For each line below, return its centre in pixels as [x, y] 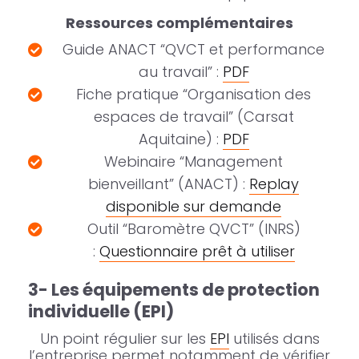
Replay [274, 184]
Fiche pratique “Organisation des [194, 95]
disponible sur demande [194, 207]
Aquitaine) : [180, 139]
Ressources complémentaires [179, 23]
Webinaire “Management [194, 162]
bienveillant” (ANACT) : [169, 184]
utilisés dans [274, 339]
